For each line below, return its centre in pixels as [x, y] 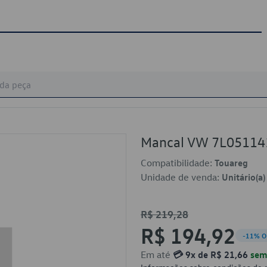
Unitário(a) [243, 177]
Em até [157, 254]
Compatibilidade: [178, 163]
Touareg [231, 163]
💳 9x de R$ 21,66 [210, 254]
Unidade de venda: [181, 177]
